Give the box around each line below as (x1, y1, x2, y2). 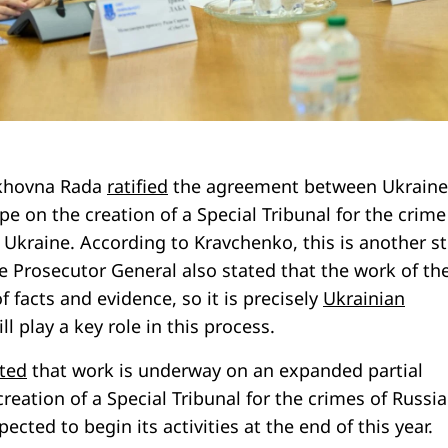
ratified (107, 173, 168, 198)
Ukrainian (323, 285, 405, 310)
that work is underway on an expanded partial (27, 357, 423, 382)
